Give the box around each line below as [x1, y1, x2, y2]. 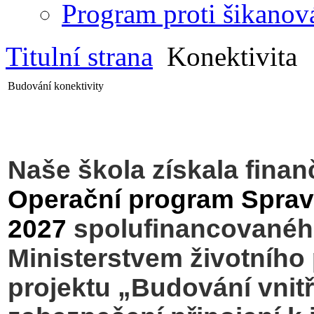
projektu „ [8, 273, 131, 302]
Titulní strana [6, 41, 153, 71]
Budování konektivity [8, 79, 104, 92]
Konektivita [160, 41, 297, 71]
